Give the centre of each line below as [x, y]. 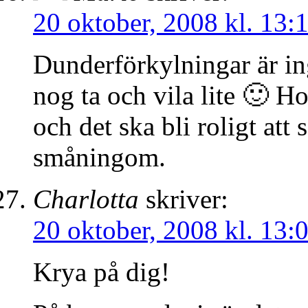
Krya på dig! [101, 272]
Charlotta [86, 199]
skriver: [187, 199]
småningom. [99, 157]
